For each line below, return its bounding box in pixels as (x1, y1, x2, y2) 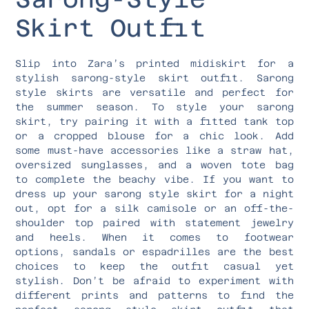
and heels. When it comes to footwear (15, 231, 294, 243)
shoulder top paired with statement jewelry (15, 217, 294, 228)
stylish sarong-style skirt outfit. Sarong (15, 72, 294, 83)
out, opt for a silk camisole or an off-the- (15, 202, 294, 214)
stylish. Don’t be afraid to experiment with (15, 275, 294, 286)
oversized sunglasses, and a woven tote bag (15, 159, 294, 170)
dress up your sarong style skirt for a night (15, 188, 294, 199)
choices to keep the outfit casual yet (15, 260, 294, 272)
